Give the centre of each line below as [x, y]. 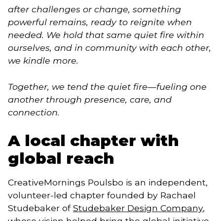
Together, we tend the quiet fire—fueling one [107, 86]
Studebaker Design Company [138, 208]
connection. [34, 112]
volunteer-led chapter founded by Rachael [102, 195]
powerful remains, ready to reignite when [100, 22]
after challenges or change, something [94, 9]
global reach [61, 159]
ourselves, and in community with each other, [110, 48]
